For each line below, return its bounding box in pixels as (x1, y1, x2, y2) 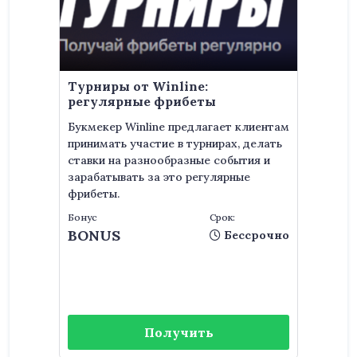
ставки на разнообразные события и (68, 153, 270, 167)
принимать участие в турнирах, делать (68, 136, 282, 151)
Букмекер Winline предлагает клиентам (68, 120, 289, 134)
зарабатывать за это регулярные (68, 170, 250, 184)
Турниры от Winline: (68, 78, 208, 94)
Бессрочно (221, 228, 289, 242)
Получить (143, 324, 214, 340)
